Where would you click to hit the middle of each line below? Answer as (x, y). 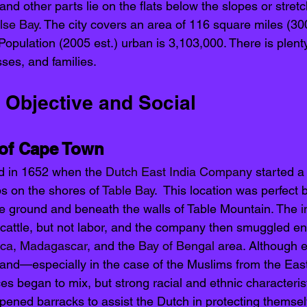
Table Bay (128, 191)
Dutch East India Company (179, 172)
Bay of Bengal (176, 246)
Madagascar (53, 246)
